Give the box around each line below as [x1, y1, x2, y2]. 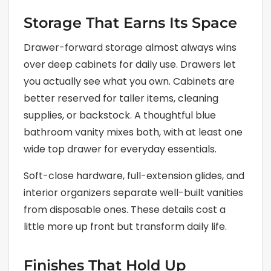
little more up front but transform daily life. [24, 219, 227, 233]
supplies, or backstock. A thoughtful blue [24, 108, 216, 122]
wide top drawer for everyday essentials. [24, 142, 217, 156]
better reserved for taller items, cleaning [24, 91, 218, 105]
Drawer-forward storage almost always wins [24, 40, 237, 54]
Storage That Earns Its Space [24, 13, 237, 31]
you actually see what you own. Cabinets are [24, 74, 235, 88]
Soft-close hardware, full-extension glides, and [24, 168, 244, 183]
